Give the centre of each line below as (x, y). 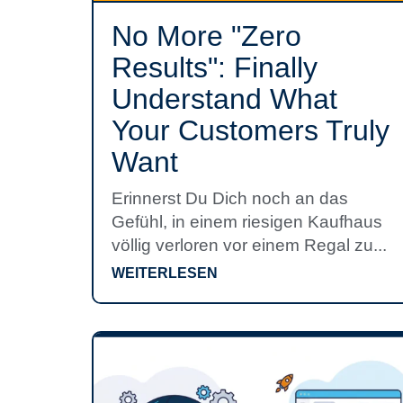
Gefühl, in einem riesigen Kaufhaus (247, 222)
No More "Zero (206, 36)
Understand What (224, 99)
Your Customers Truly (251, 130)
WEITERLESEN (165, 273)
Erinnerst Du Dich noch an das (230, 198)
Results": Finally (215, 67)
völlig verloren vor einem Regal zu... (249, 245)
